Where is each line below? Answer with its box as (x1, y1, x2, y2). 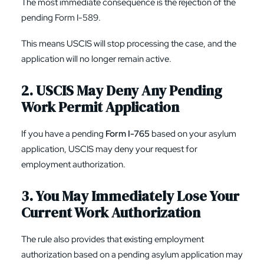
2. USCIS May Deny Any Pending (21, 81, 222, 100)
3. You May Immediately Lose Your (21, 186, 239, 206)
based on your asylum (150, 128, 236, 140)
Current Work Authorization (21, 203, 200, 222)
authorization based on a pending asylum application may (21, 249, 243, 260)
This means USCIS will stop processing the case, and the (21, 38, 236, 49)
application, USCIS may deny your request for (21, 143, 197, 155)
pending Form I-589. (21, 12, 101, 24)
